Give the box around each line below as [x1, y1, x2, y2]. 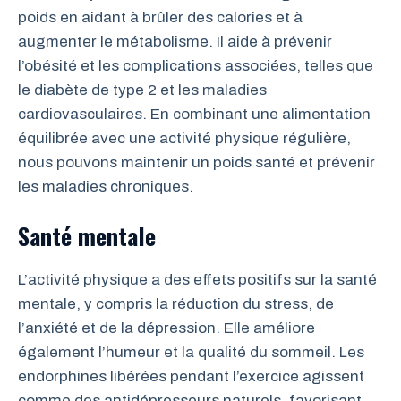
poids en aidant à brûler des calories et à [18, 9, 303, 27]
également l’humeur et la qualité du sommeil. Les [18, 343, 364, 361]
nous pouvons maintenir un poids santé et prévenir [18, 154, 375, 172]
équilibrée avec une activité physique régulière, [18, 130, 351, 148]
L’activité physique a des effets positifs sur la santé [18, 270, 377, 288]
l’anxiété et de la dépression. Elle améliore [18, 319, 315, 337]
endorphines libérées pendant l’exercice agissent [18, 367, 364, 385]
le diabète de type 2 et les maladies [18, 81, 267, 99]
